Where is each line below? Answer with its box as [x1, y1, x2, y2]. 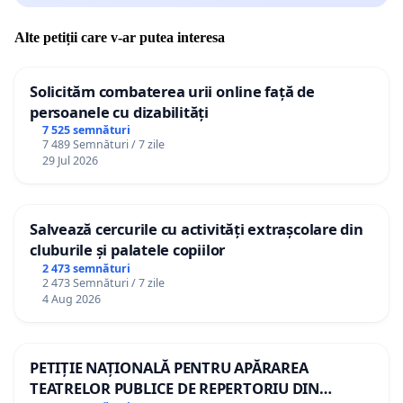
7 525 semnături [41, 122, 130, 139]
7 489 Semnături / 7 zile [41, 137, 165, 153]
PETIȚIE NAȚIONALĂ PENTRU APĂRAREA [30, 357, 309, 379]
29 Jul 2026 [41, 153, 98, 169]
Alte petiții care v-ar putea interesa [14, 29, 225, 45]
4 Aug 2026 [41, 291, 101, 308]
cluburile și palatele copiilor [30, 239, 226, 261]
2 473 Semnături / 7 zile [41, 275, 165, 291]
